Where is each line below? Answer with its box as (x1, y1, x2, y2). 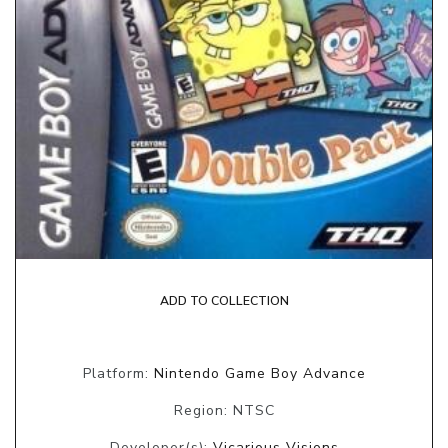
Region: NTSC (173, 400, 275, 420)
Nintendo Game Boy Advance (153, 363, 366, 383)
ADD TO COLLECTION (159, 292, 289, 309)
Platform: (82, 363, 154, 383)
